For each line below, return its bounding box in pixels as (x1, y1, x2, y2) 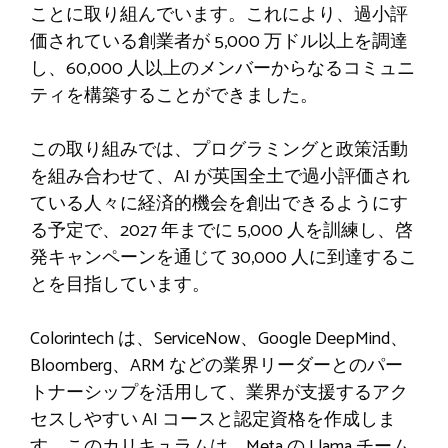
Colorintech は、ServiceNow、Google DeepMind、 (30, 323, 408, 354)
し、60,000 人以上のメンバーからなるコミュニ (30, 53, 415, 84)
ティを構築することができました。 (30, 80, 318, 111)
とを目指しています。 (30, 269, 210, 300)
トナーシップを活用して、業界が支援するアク (30, 377, 408, 408)
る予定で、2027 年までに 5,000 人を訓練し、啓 (30, 215, 413, 246)
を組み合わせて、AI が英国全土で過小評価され (30, 161, 410, 192)
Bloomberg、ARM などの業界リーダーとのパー (30, 350, 403, 381)
